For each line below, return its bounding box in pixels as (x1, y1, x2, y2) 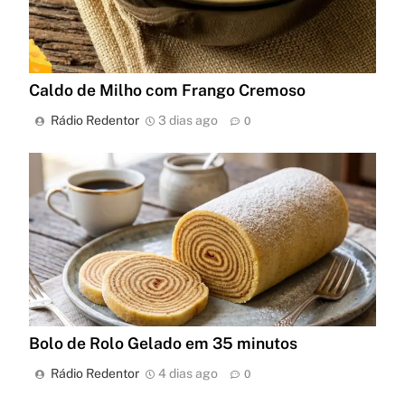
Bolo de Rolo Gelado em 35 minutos (29, 334, 297, 353)
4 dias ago (158, 366, 218, 381)
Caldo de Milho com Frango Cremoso (29, 80, 306, 100)
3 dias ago (158, 113, 218, 128)
